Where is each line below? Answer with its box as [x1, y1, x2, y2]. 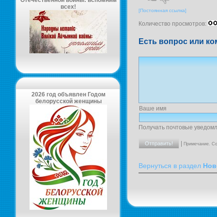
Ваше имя [139, 105, 167, 112]
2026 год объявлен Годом [31, 91, 106, 98]
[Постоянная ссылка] [139, 8, 186, 14]
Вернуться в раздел [139, 162, 203, 170]
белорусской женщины [35, 98, 102, 105]
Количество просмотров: [139, 20, 208, 28]
